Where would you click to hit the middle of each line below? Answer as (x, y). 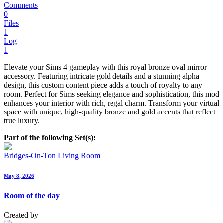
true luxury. (22, 121)
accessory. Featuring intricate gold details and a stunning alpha (102, 76)
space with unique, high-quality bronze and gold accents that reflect (110, 112)
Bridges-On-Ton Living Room (52, 156)
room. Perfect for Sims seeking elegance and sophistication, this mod (111, 94)
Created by (21, 215)
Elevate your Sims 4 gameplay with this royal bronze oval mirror (105, 67)
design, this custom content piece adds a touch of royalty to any (103, 85)
